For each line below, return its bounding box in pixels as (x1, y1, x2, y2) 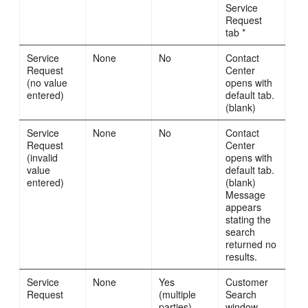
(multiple (159, 287, 197, 301)
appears (225, 199, 262, 214)
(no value (27, 75, 68, 89)
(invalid (27, 150, 58, 164)
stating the (225, 212, 272, 226)
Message (225, 187, 266, 201)
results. (225, 249, 258, 263)
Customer (225, 274, 269, 289)
